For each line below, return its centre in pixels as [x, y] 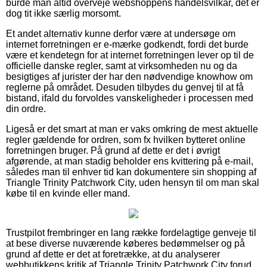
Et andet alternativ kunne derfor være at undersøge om [121, 33]
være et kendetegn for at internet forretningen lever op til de [130, 55]
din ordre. [26, 108]
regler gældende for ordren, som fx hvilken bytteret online [126, 139]
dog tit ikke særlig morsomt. [63, 13]
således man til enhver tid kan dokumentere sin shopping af [131, 172]
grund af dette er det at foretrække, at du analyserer [113, 254]
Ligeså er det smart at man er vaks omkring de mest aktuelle [132, 129]
